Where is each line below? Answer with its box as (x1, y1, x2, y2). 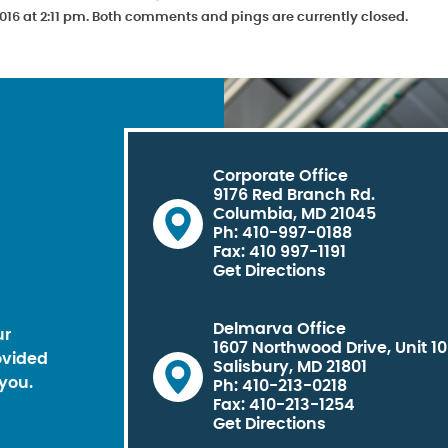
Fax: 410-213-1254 (213, 397, 355, 413)
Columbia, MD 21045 (213, 205, 376, 222)
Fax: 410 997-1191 (213, 243, 346, 260)
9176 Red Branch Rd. (213, 186, 375, 203)
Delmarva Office (213, 321, 346, 337)
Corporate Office (213, 167, 348, 184)
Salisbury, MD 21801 (213, 359, 367, 375)
